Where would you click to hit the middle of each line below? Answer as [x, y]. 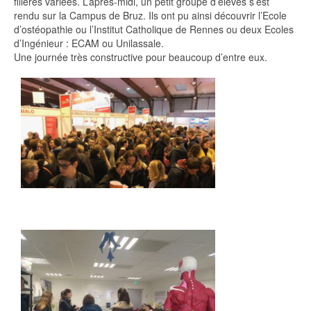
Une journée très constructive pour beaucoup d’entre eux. [141, 57]
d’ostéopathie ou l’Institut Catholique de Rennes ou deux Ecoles [154, 29]
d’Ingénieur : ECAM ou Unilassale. [89, 43]
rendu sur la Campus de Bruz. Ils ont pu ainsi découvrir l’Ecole [150, 15]
